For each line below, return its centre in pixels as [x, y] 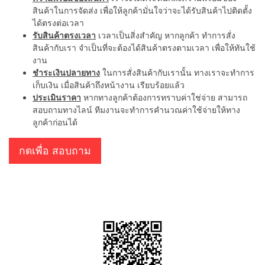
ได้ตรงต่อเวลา [58, 22]
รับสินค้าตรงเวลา [64, 35]
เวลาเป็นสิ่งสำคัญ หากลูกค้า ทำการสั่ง [166, 35]
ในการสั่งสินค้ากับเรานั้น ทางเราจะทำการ [177, 72]
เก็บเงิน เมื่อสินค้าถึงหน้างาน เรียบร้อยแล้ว [109, 85]
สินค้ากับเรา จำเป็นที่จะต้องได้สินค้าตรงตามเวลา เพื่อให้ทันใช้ [144, 47]
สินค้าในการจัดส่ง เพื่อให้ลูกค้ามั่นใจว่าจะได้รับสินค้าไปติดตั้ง [142, 10]
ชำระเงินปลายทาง [66, 72]
